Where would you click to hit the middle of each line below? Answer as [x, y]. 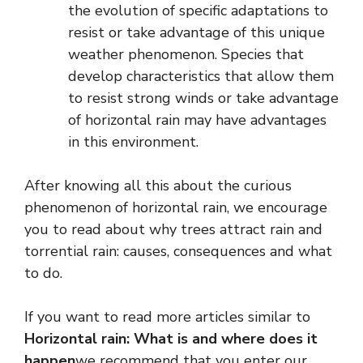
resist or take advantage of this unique [196, 33]
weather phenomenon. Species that [186, 55]
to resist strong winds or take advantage [203, 98]
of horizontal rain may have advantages [197, 120]
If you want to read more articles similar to [167, 317]
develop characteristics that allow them [201, 77]
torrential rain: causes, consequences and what [178, 252]
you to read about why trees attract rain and [173, 230]
